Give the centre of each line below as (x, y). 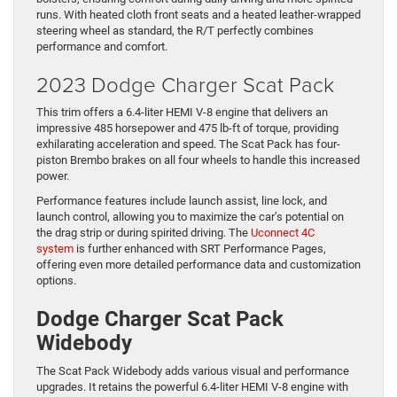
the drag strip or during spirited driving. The (144, 233)
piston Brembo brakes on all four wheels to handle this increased (198, 160)
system (55, 249)
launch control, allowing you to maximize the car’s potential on (190, 217)
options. (56, 281)
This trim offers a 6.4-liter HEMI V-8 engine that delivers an (182, 113)
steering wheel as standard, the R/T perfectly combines (175, 31)
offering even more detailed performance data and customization (198, 265)
